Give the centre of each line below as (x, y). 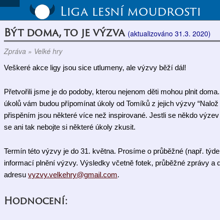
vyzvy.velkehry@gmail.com (73, 175)
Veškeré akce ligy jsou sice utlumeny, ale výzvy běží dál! (95, 68)
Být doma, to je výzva (66, 32)
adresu (16, 175)
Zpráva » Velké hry (33, 51)
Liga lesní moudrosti (130, 11)
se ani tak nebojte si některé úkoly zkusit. (70, 127)
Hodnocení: (36, 201)
